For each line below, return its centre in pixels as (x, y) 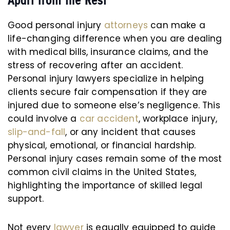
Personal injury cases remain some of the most (115, 159)
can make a (177, 25)
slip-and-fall (37, 132)
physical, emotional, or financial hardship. (102, 146)
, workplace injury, (178, 119)
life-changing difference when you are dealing (115, 39)
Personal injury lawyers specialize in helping (106, 79)
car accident (109, 119)
